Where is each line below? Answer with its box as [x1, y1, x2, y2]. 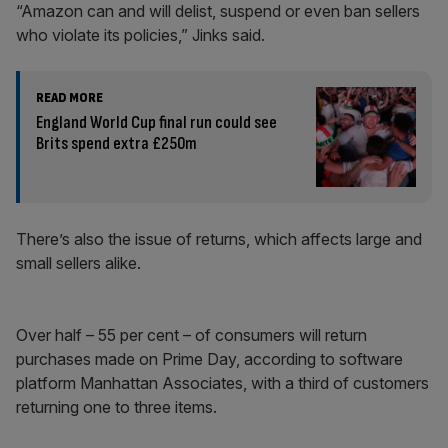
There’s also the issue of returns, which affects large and [16, 229, 422, 250]
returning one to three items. [16, 397, 217, 418]
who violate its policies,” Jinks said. [16, 25, 265, 46]
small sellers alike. [16, 253, 141, 274]
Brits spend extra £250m [36, 133, 197, 155]
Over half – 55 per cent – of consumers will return [16, 325, 367, 346]
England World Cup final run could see [36, 112, 277, 134]
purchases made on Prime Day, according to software [16, 349, 403, 370]
